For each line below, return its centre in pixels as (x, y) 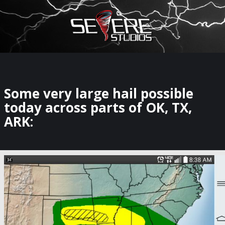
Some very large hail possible (98, 94)
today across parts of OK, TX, (98, 108)
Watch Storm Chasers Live (114, 19)
